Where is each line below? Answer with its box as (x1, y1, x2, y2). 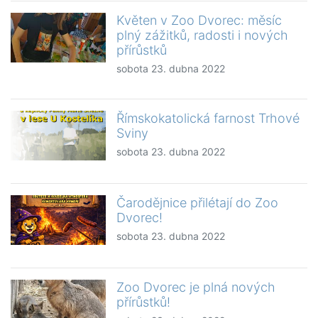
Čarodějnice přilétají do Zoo (116, 194, 279, 210)
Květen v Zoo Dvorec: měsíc (116, 12, 283, 28)
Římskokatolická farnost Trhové (116, 110, 300, 126)
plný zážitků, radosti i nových (116, 27, 289, 43)
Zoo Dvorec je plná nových (116, 279, 276, 295)
